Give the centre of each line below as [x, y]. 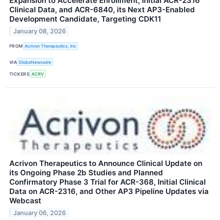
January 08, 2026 [40, 31]
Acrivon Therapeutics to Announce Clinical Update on [106, 164]
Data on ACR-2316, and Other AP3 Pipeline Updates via [109, 192]
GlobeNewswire [35, 62]
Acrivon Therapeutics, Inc [51, 46]
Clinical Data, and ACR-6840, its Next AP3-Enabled [102, 9]
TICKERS [20, 74]
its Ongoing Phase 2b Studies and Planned [86, 173]
